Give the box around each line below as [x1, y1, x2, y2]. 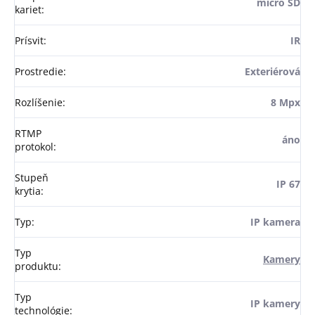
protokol [15, 140, 53, 154]
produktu [15, 259, 58, 274]
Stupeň [15, 171, 49, 185]
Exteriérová [245, 65, 300, 79]
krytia [15, 184, 41, 198]
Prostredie [15, 65, 63, 79]
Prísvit [15, 34, 44, 48]
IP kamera [250, 215, 300, 229]
